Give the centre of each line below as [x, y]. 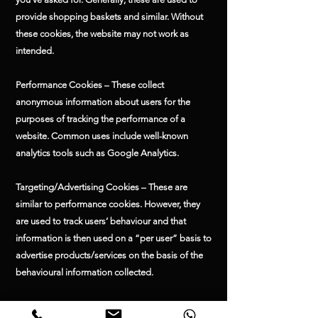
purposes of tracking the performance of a [100, 119]
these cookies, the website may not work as [102, 34]
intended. [35, 51]
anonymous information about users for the [103, 102]
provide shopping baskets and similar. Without [109, 17]
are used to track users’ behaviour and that [101, 221]
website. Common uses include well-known [102, 136]
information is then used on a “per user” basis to [114, 238]
